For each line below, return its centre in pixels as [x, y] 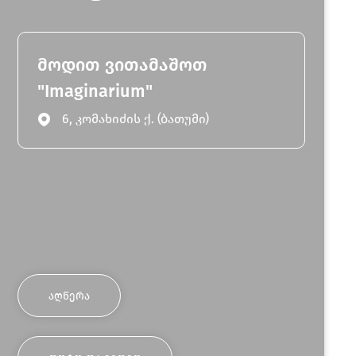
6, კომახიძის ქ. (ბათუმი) [136, 119]
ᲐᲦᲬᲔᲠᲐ [70, 296]
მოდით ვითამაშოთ [123, 65]
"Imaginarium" [95, 91]
